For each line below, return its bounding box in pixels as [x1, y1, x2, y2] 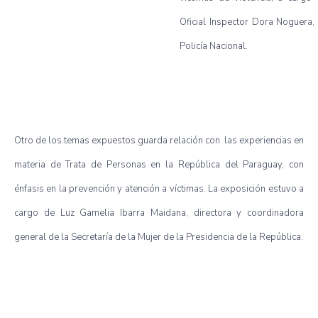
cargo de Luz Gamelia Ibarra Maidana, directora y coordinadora [14, 206, 304, 219]
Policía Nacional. [180, 39, 248, 53]
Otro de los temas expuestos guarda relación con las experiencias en [14, 133, 304, 147]
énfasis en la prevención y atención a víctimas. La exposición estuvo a [14, 182, 304, 195]
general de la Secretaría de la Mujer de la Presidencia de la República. [14, 230, 303, 243]
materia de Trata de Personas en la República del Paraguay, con [14, 158, 304, 171]
